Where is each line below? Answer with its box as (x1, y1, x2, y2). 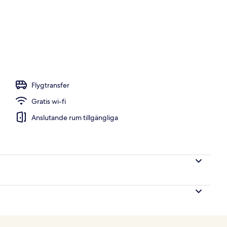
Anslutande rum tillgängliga (31, 112, 118, 122)
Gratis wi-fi (31, 96, 66, 106)
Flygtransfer (31, 80, 69, 90)
